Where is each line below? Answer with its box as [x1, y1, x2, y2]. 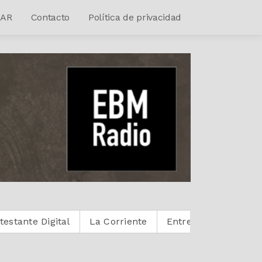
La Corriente [37, 215, 96, 227]
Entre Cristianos [115, 215, 189, 227]
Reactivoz [208, 215, 253, 227]
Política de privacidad [88, 12, 181, 23]
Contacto [30, 12, 70, 23]
